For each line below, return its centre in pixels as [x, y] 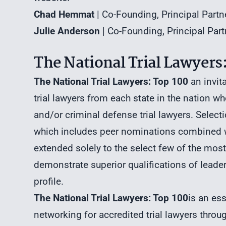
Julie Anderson [67, 31]
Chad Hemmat [64, 14]
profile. [49, 181]
